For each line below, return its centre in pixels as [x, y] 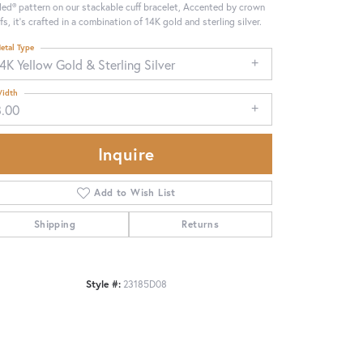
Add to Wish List [135, 193]
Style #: [103, 284]
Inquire [126, 154]
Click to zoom [216, 265]
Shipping [54, 224]
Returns [201, 224]
